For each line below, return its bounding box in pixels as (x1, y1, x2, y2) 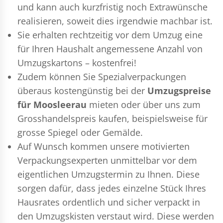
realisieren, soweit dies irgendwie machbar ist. (17, 14, 213, 27)
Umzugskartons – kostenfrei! (17, 56, 136, 69)
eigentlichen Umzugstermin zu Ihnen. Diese (17, 168, 200, 180)
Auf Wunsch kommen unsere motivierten (17, 140, 190, 152)
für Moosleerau (17, 98, 87, 111)
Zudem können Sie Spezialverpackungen (17, 70, 186, 83)
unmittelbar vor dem (108, 154, 197, 166)
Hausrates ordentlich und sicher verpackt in (17, 196, 200, 208)
